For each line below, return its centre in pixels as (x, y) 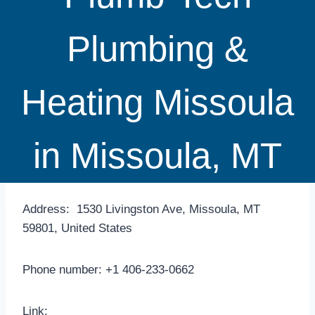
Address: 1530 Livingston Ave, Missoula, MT (141, 209)
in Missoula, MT (157, 155)
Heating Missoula (157, 102)
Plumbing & (157, 49)
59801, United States (77, 228)
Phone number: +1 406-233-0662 (108, 269)
